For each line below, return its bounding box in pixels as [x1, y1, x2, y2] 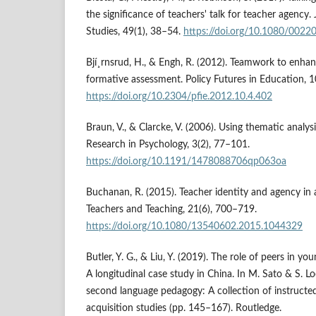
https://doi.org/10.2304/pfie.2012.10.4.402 [86, 91, 272, 102]
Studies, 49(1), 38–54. [86, 26, 183, 37]
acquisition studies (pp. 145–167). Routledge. [86, 303, 281, 313]
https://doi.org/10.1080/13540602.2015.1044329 [86, 221, 303, 231]
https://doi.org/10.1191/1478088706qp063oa [86, 156, 286, 166]
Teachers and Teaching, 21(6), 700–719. [86, 204, 257, 214]
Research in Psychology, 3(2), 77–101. [86, 139, 250, 150]
